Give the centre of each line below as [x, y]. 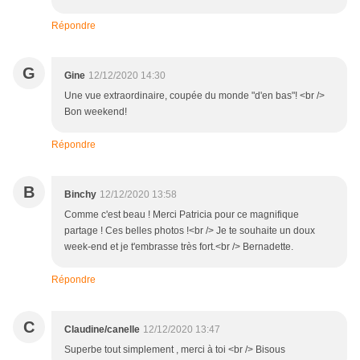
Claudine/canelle [102, 330]
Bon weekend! [96, 112]
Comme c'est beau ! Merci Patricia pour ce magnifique [182, 215]
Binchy [80, 195]
